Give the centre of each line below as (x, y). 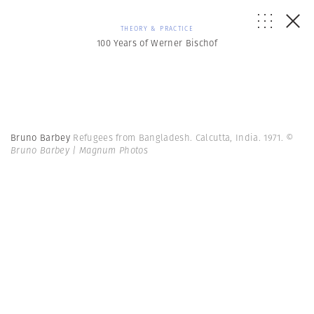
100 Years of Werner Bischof (157, 43)
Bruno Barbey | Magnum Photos (80, 150)
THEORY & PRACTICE (157, 28)
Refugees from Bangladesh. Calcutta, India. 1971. (180, 138)
